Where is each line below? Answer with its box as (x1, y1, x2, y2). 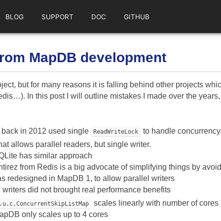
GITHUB (123, 12, 149, 21)
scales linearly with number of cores (91, 198, 219, 207)
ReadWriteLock (93, 128, 139, 135)
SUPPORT (41, 12, 74, 21)
